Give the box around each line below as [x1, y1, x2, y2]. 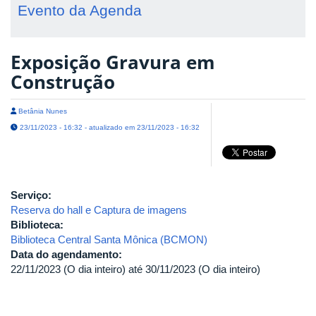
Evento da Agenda [18, 1, 142, 18]
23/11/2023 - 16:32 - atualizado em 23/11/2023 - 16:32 [18, 123, 200, 131]
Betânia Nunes [16, 107, 67, 115]
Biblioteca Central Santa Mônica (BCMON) [11, 233, 207, 245]
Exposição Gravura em [11, 49, 215, 75]
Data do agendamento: [11, 248, 125, 260]
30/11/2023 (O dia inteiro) [145, 263, 260, 275]
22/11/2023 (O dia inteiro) [11, 263, 126, 275]
